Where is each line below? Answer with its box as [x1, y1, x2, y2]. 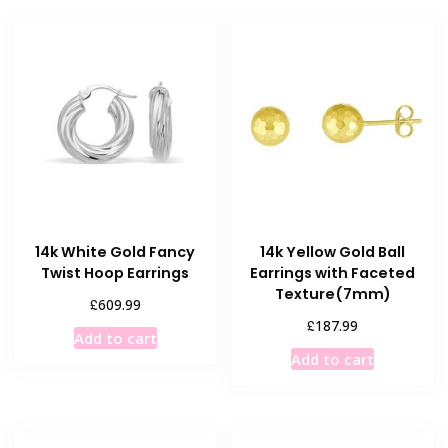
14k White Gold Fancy [35, 242, 196, 263]
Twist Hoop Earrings [41, 263, 190, 284]
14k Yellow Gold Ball [260, 242, 406, 263]
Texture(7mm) [274, 284, 391, 305]
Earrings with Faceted [250, 263, 416, 284]
